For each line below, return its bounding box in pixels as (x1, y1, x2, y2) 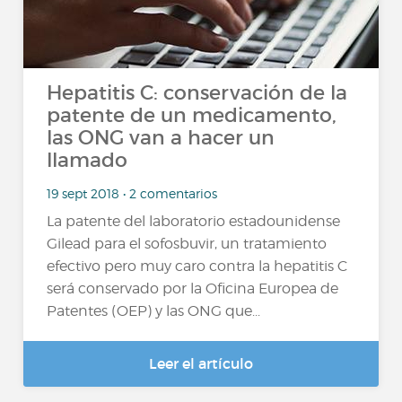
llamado (47, 148, 128, 172)
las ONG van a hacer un (47, 126, 275, 150)
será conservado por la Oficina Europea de (47, 280, 339, 297)
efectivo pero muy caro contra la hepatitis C (47, 258, 348, 275)
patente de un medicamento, (47, 103, 337, 127)
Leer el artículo (149, 354, 253, 372)
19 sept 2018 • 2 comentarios (47, 185, 218, 201)
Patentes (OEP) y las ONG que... (47, 302, 261, 319)
